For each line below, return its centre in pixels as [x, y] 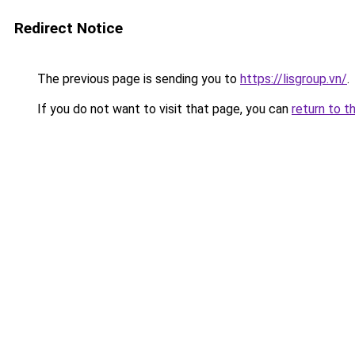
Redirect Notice [69, 28]
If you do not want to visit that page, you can [163, 109]
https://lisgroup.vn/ [294, 79]
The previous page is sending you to [137, 79]
